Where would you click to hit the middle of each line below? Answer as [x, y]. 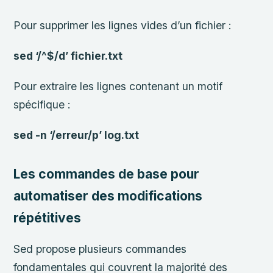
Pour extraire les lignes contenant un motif [118, 86]
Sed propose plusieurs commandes [100, 249]
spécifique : [42, 104]
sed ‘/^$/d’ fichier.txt [68, 55]
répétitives [48, 218]
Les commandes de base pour [107, 174]
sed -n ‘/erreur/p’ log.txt [76, 135]
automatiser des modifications [108, 196]
